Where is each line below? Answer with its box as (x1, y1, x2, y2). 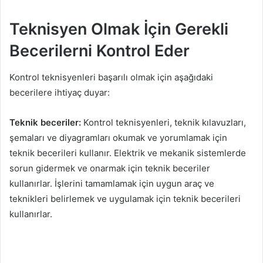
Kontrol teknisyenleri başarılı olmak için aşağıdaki (9, 71, 213, 83)
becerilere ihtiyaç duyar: (9, 86, 110, 98)
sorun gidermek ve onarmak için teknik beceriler (9, 162, 210, 174)
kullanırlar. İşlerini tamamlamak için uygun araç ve (9, 177, 214, 189)
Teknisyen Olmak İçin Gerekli (9, 19, 228, 39)
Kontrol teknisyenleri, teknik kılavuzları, (81, 116, 246, 128)
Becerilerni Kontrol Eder (9, 41, 190, 61)
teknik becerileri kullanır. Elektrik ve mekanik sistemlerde (9, 147, 246, 159)
